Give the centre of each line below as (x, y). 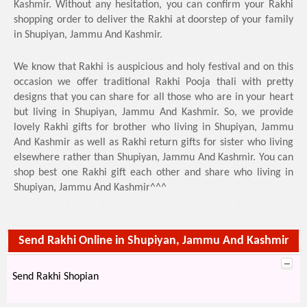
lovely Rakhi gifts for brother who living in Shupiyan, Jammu (153, 127)
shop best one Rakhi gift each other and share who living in (153, 173)
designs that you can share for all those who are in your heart (153, 97)
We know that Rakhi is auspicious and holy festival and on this (153, 67)
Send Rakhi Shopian (56, 277)
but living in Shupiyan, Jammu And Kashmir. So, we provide (153, 112)
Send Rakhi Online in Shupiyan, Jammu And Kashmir (153, 241)
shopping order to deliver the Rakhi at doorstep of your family (153, 20)
